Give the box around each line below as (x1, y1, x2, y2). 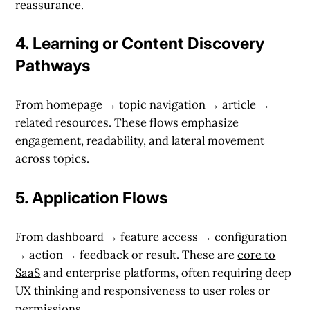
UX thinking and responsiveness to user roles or (15, 282, 271, 298)
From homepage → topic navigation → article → (15, 97, 271, 113)
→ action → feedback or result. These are (15, 246, 238, 262)
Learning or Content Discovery (33, 34, 265, 54)
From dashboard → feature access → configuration (15, 228, 288, 244)
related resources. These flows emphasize (15, 115, 239, 131)
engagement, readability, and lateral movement (15, 133, 265, 149)
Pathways (15, 56, 91, 76)
